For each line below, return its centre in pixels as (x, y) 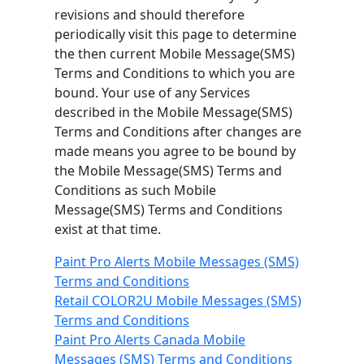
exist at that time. (108, 229)
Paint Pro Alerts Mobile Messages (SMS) (177, 261)
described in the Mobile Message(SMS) (174, 112)
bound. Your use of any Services (153, 92)
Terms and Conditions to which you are (175, 73)
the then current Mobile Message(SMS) (175, 53)
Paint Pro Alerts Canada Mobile (150, 339)
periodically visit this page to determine (176, 34)
